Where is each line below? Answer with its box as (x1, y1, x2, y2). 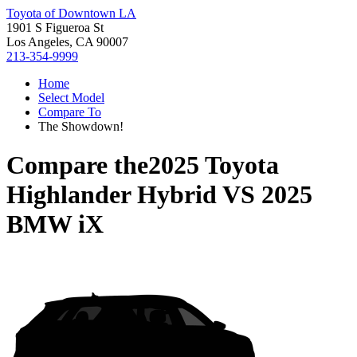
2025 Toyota (148, 151, 279, 180)
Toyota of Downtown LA (6, 6, 136, 20)
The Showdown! (38, 120, 124, 133)
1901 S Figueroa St (6, 21, 104, 34)
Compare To (38, 105, 101, 119)
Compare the (6, 151, 148, 180)
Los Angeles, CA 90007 (6, 35, 128, 49)
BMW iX (6, 210, 104, 239)
